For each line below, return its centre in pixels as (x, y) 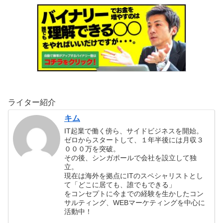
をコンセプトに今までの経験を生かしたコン (134, 194)
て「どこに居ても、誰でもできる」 (120, 185)
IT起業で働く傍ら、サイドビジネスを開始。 (134, 131)
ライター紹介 (32, 103)
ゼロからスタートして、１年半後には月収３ (134, 140)
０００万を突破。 (92, 149)
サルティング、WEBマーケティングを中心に (135, 203)
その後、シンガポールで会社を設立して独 (131, 158)
